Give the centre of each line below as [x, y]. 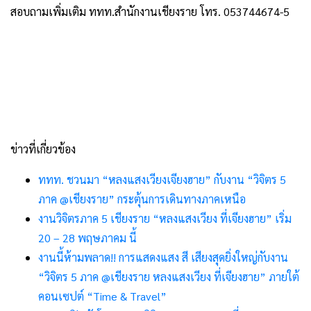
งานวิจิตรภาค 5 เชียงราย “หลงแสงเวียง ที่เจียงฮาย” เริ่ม [165, 218]
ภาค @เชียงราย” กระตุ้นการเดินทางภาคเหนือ [142, 199]
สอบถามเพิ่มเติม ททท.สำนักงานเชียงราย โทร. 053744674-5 [150, 11]
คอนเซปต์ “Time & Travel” [102, 296]
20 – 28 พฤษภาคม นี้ [87, 237]
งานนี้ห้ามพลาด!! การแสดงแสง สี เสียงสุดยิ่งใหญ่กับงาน [163, 257]
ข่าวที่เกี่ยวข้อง [43, 149]
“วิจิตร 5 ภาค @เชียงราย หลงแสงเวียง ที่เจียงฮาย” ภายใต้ [169, 276]
